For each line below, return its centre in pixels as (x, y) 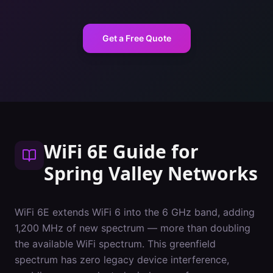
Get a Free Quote (136, 38)
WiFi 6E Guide (105, 151)
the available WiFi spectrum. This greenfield (115, 244)
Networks (210, 173)
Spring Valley (103, 173)
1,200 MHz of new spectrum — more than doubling (133, 228)
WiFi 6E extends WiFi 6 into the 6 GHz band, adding (135, 212)
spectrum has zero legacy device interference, (122, 260)
